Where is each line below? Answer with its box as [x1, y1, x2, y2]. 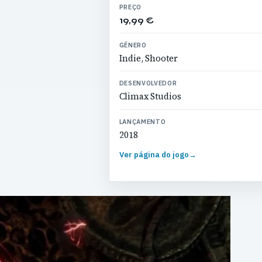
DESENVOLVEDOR [119, 79, 177, 88]
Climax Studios [119, 91, 181, 103]
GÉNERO [119, 40, 147, 49]
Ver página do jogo [119, 150, 189, 160]
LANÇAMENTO [119, 117, 166, 126]
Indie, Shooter [119, 52, 178, 64]
